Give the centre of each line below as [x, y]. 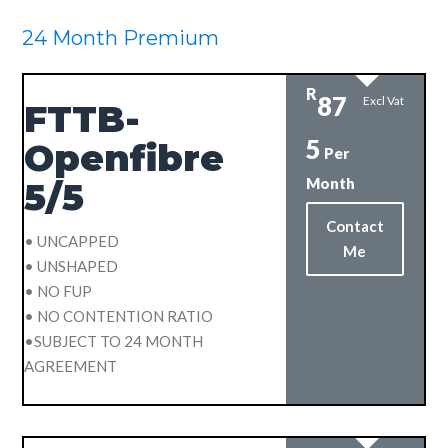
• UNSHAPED [71, 265]
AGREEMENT [71, 365]
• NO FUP [58, 290]
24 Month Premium [121, 37]
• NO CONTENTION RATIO [119, 315]
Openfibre [124, 157]
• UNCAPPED [72, 240]
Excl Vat [383, 100]
